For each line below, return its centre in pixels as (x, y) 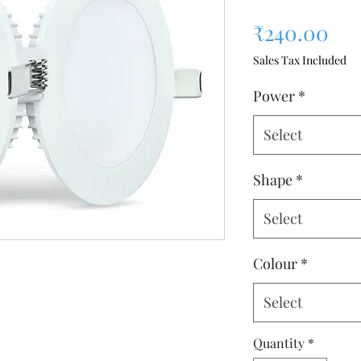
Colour (275, 263)
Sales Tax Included (300, 60)
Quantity (279, 342)
